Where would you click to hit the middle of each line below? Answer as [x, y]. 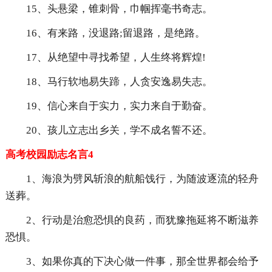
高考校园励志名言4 [49, 155]
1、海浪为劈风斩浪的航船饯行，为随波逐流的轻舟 [142, 179]
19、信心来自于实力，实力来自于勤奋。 [119, 106]
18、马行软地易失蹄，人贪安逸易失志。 [119, 82]
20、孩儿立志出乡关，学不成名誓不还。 [119, 131]
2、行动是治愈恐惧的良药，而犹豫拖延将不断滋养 [142, 220]
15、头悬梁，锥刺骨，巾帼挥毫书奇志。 [119, 9]
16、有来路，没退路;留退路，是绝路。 [115, 33]
